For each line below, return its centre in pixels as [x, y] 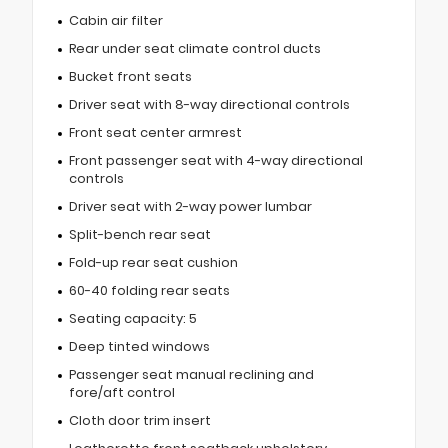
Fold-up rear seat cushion [153, 262]
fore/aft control [121, 392]
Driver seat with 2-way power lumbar [190, 206]
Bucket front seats [130, 76]
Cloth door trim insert [139, 420]
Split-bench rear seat [139, 234]
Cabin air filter [115, 20]
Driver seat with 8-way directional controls [209, 104]
